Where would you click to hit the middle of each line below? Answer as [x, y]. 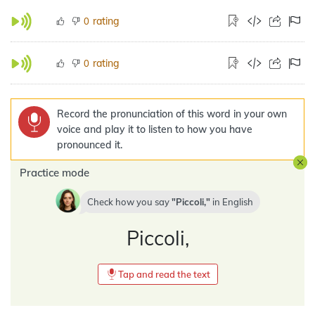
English [237, 202]
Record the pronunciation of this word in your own [172, 114]
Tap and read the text [164, 274]
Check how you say [129, 202]
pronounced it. [90, 145]
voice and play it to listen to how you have [155, 129]
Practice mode [54, 173]
